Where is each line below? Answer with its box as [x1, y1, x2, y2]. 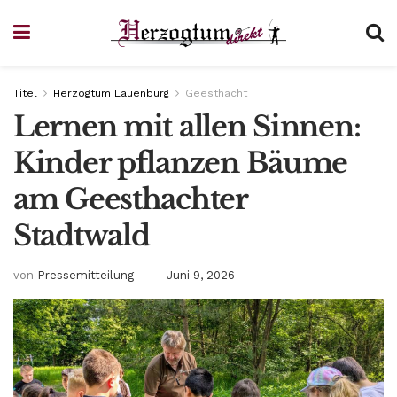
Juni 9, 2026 [167, 268, 235, 282]
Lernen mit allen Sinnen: [13, 109, 361, 144]
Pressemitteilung [37, 268, 134, 282]
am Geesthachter [13, 182, 247, 217]
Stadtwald [13, 218, 150, 253]
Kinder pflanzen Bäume [13, 145, 348, 181]
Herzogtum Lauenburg [53, 87, 169, 99]
